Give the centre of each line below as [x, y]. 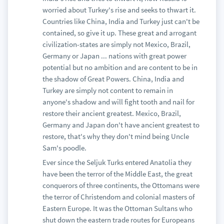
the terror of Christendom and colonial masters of [118, 197]
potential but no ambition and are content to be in [120, 67]
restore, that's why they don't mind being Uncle [115, 136]
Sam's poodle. [64, 148]
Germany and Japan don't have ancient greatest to [121, 125]
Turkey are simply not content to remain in [107, 90]
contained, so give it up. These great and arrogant [119, 33]
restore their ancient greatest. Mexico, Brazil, [111, 113]
